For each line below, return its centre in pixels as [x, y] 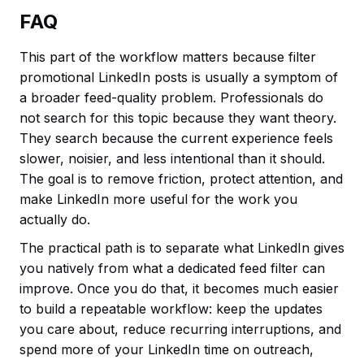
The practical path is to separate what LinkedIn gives [182, 248]
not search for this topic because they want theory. [178, 118]
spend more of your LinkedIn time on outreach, [167, 350]
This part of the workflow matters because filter [168, 57]
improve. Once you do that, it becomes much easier [179, 289]
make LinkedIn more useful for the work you [158, 199]
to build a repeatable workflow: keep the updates [171, 309]
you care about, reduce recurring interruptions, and [180, 329]
